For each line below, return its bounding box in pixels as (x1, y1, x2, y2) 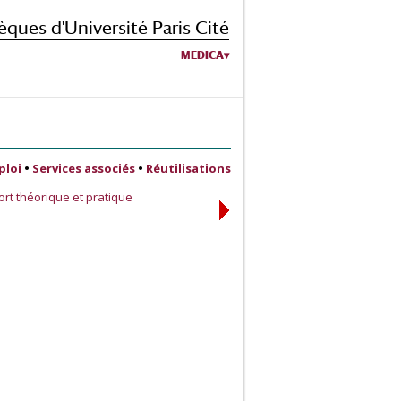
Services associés (32, 160, 135, 176)
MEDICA (181, 48, 224, 62)
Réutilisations (146, 160, 231, 176)
